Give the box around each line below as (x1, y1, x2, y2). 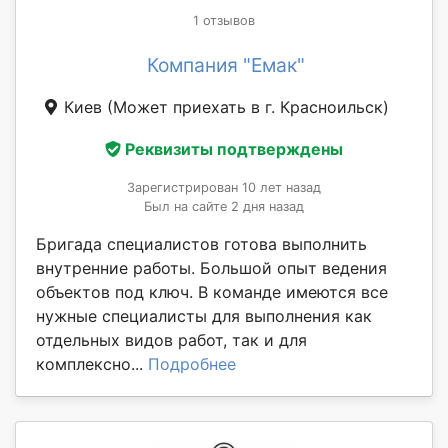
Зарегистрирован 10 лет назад (127, 180, 321, 196)
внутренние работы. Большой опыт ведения (36, 258, 387, 279)
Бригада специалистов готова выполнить (36, 234, 367, 255)
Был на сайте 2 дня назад (144, 199, 304, 215)
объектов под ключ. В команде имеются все (36, 282, 388, 303)
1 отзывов (193, 13, 255, 29)
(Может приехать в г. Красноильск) (107, 97, 389, 118)
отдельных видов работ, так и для (36, 330, 307, 351)
